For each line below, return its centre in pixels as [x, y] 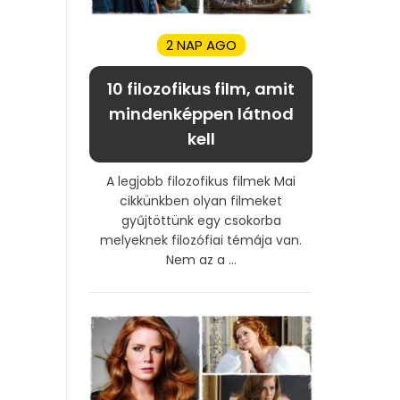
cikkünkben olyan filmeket [201, 200]
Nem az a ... [201, 259]
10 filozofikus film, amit [201, 88]
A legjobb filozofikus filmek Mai [201, 181]
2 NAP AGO [201, 45]
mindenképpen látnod [201, 113]
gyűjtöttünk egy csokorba [201, 220]
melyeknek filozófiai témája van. [201, 240]
